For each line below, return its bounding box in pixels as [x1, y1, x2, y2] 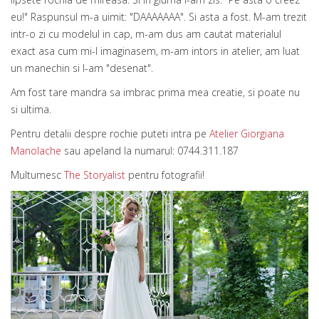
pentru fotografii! [125, 168, 207, 182]
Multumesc [11, 168, 64, 182]
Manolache [11, 144, 61, 158]
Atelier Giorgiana [206, 127, 284, 141]
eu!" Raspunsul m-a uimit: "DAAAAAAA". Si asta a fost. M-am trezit [11, 10, 307, 24]
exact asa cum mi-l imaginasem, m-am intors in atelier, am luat [11, 44, 300, 58]
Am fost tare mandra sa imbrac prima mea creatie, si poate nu [11, 85, 300, 100]
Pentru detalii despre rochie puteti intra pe [11, 127, 206, 141]
